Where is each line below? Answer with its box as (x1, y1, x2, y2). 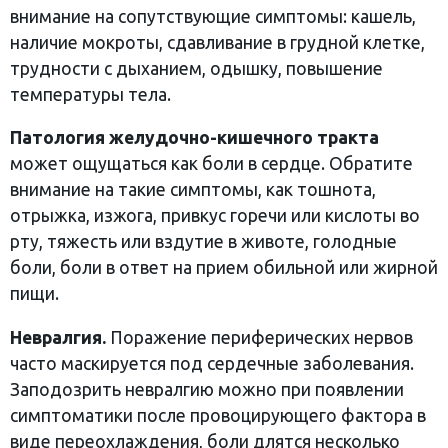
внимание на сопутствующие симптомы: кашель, (10, 6, 416, 26)
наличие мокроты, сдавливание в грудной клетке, (10, 32, 425, 52)
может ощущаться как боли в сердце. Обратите (10, 154, 413, 174)
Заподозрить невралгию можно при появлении (10, 379, 404, 399)
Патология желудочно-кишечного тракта (10, 128, 379, 148)
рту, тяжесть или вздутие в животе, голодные (10, 232, 397, 252)
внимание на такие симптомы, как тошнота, (10, 180, 376, 200)
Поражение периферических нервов (106, 327, 413, 347)
